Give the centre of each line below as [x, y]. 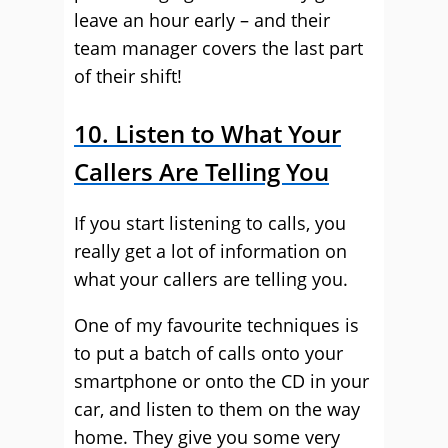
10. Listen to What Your [207, 133]
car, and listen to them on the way [217, 409]
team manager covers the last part [218, 48]
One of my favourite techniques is [216, 325]
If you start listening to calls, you [210, 223]
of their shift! [128, 76]
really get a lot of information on [210, 251]
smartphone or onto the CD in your [221, 381]
